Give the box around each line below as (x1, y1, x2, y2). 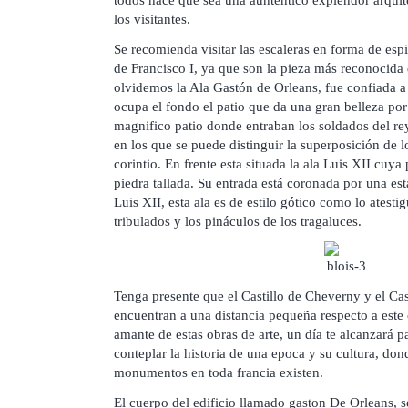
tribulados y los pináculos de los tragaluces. (114, 213, 362, 229)
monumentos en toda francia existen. (114, 364, 323, 381)
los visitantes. (114, 11, 190, 27)
